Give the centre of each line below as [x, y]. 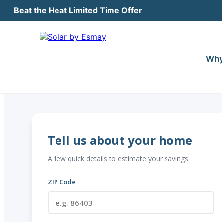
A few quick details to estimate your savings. [119, 158]
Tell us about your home [120, 140]
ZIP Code [62, 182]
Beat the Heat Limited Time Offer [78, 10]
